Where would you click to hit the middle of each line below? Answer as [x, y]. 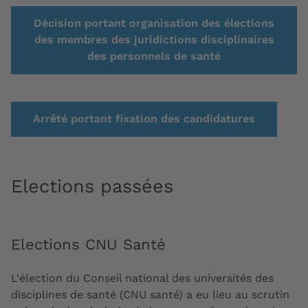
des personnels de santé [154, 56]
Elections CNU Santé [88, 244]
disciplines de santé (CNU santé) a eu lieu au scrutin [150, 295]
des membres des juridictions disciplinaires [154, 40]
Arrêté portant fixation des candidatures [144, 119]
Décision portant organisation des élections [154, 23]
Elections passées [92, 186]
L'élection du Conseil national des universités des [142, 278]
